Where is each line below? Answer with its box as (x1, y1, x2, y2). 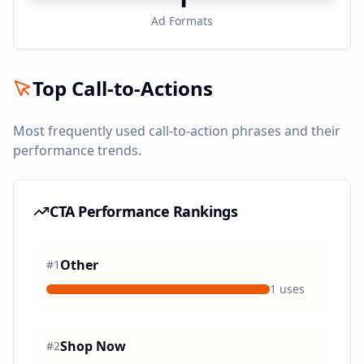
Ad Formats (151, 13, 213, 28)
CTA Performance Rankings (50, 201, 238, 221)
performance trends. (13, 141, 141, 159)
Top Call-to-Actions (32, 75, 213, 102)
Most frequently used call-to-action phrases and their (13, 122, 340, 140)
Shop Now (60, 337, 126, 355)
